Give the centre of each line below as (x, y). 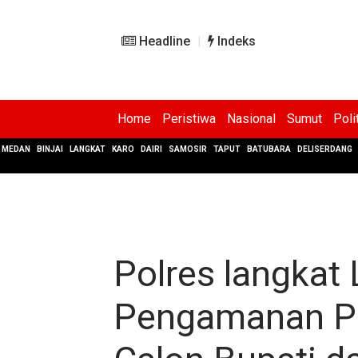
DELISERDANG (325, 149)
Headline (163, 41)
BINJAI (50, 149)
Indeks (235, 41)
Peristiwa (189, 119)
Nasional (251, 119)
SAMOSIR (188, 149)
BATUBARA (269, 149)
